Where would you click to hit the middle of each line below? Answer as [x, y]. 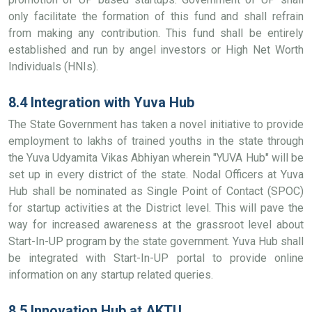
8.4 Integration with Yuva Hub [101, 102]
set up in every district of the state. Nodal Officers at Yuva [156, 174]
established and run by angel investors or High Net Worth [156, 50]
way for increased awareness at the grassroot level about [156, 225]
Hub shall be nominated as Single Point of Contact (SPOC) [156, 191]
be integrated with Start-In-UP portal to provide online [156, 258]
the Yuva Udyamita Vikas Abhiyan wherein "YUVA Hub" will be [156, 158]
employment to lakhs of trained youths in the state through [156, 141]
